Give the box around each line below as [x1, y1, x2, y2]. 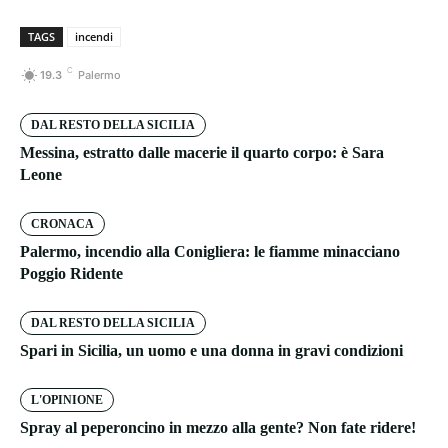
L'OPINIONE [31, 393, 103, 408]
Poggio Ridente [20, 265, 123, 283]
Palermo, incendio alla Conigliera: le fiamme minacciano [20, 243, 400, 261]
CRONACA [31, 217, 94, 232]
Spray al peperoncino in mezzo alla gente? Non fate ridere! [20, 419, 416, 437]
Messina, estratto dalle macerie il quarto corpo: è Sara [20, 144, 384, 162]
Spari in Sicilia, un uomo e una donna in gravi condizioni [20, 342, 403, 360]
